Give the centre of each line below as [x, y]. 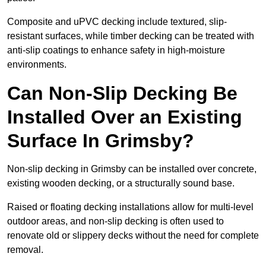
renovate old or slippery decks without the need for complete [133, 236]
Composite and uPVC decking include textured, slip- [117, 22]
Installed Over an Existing [125, 117]
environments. [37, 65]
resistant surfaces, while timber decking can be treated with [131, 36]
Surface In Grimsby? [101, 141]
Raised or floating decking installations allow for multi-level [130, 207]
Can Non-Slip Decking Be [122, 94]
